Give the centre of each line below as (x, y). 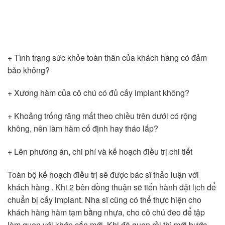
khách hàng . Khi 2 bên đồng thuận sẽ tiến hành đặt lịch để (112, 187)
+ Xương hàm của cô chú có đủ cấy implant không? (98, 93)
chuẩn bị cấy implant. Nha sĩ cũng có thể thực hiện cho (104, 199)
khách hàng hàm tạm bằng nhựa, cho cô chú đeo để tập (106, 212)
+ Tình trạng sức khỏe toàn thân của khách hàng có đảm (107, 57)
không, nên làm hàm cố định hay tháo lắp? (83, 129)
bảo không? (29, 70)
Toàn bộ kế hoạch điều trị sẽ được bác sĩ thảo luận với (103, 174)
